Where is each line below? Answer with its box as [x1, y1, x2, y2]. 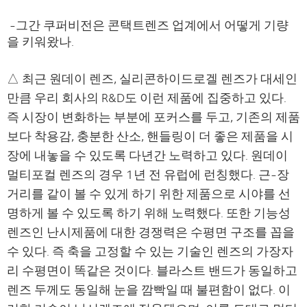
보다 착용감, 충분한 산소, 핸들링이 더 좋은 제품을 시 [7, 126, 293, 145]
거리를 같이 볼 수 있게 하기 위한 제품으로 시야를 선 [7, 184, 291, 203]
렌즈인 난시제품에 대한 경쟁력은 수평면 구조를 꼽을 [7, 222, 295, 241]
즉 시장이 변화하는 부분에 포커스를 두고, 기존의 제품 [7, 107, 300, 126]
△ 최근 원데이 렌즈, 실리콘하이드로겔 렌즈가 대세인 [7, 69, 297, 88]
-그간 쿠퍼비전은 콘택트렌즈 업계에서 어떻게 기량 [7, 15, 288, 34]
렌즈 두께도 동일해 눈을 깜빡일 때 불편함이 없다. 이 [7, 280, 291, 299]
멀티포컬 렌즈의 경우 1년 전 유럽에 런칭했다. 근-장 [7, 164, 289, 184]
